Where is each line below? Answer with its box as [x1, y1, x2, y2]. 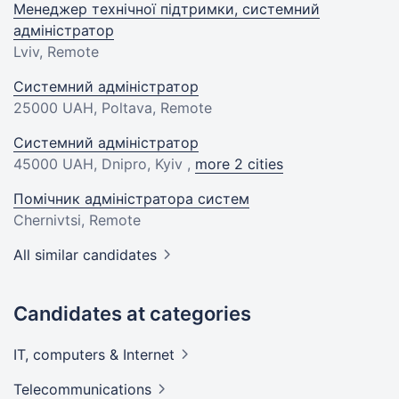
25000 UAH [13, 98, 94, 117]
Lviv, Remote [13, 42, 99, 61]
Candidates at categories [13, 301, 251, 325]
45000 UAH [13, 154, 94, 173]
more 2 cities [195, 154, 283, 173]
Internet [123, 345, 175, 363]
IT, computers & [13, 345, 123, 363]
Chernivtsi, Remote [13, 210, 141, 229]
